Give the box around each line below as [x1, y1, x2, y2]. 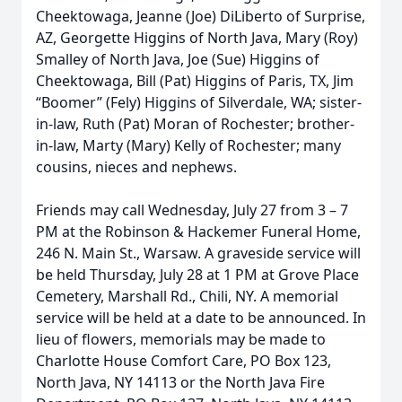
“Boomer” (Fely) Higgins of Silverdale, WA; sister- [36, 92, 362, 112]
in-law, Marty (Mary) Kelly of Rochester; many [36, 135, 341, 155]
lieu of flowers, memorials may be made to [36, 329, 326, 349]
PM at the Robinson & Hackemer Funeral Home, [36, 222, 361, 241]
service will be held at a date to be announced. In [36, 308, 366, 328]
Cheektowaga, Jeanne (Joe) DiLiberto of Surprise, [36, 6, 365, 26]
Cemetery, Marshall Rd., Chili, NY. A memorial [36, 286, 338, 306]
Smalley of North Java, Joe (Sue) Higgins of [36, 49, 319, 69]
